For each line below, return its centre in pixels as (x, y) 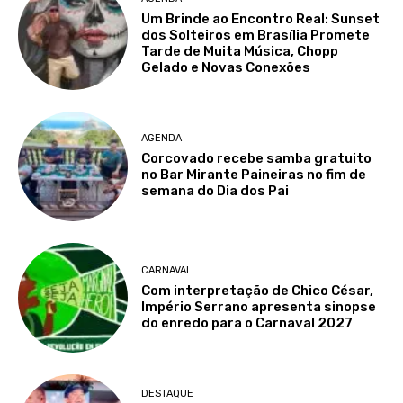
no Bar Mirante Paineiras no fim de (254, 175)
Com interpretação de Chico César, (258, 290)
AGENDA (162, 139)
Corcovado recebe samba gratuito (257, 159)
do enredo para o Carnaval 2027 (247, 322)
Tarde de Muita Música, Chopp (240, 51)
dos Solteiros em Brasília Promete (256, 35)
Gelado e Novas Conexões (226, 67)
